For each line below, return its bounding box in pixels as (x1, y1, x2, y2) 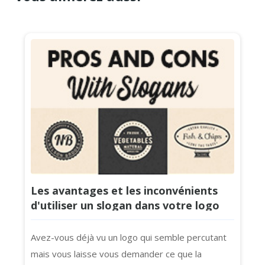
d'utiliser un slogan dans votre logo (31, 198, 219, 212)
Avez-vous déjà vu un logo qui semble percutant (31, 231, 227, 243)
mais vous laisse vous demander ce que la (31, 247, 202, 260)
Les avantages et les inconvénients (31, 183, 218, 198)
